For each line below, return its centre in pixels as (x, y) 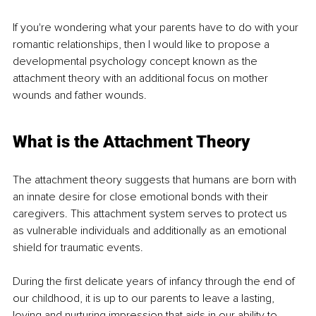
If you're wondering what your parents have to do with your (157, 27)
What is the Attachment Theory (131, 141)
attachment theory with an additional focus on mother (142, 78)
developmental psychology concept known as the (136, 61)
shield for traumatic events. (78, 247)
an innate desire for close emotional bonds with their (142, 196)
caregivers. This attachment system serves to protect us (151, 213)
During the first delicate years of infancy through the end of (155, 281)
